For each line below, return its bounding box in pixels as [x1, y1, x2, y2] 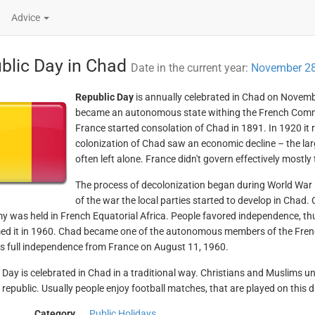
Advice [11, 12, 42, 23]
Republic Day [75, 91, 134, 103]
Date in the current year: [130, 61, 251, 75]
